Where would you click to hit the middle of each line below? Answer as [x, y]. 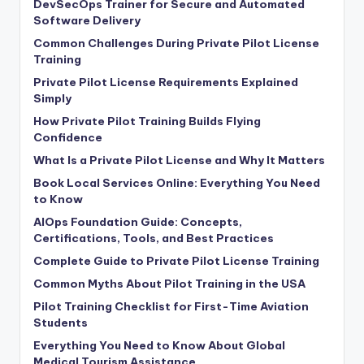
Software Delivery [87, 20]
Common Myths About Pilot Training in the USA [169, 283]
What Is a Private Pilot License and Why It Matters [179, 160]
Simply [52, 98]
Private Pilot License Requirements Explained [166, 82]
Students [61, 322]
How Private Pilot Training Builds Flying [147, 121]
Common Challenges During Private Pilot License [176, 43]
